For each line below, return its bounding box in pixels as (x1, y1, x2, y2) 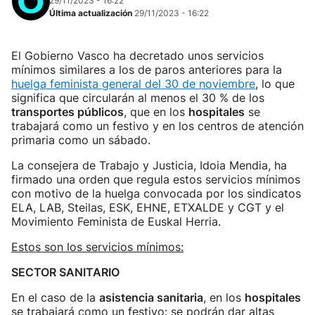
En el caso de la (11, 290, 99, 304)
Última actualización (49, 8, 134, 18)
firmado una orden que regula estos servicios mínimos (11, 172, 300, 186)
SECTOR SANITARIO (11, 265, 120, 279)
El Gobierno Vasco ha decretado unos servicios (11, 49, 264, 63)
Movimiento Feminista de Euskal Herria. (11, 214, 224, 229)
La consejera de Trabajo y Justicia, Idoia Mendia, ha (11, 158, 287, 172)
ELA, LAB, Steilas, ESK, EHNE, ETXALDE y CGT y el (11, 200, 284, 214)
